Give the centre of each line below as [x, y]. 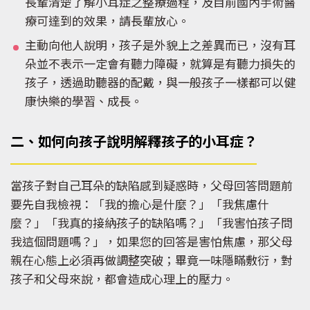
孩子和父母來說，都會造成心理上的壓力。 [122, 281]
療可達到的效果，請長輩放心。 [107, 23]
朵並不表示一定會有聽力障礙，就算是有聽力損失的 [160, 66]
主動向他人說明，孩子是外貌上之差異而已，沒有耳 [160, 47]
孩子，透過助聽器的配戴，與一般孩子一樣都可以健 [160, 84]
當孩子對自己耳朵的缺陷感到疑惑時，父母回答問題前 [152, 188]
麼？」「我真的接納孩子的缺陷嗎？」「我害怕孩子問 [152, 225]
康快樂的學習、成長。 [84, 103]
